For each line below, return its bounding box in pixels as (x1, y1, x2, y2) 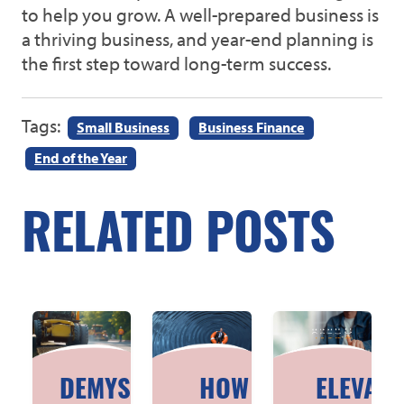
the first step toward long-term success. (22, 51, 331, 75)
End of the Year (34, 149, 128, 168)
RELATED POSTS (22, 213, 335, 264)
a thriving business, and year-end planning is (22, 27, 373, 50)
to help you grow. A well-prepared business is (22, 3, 379, 26)
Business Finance (198, 118, 305, 137)
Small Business (77, 118, 170, 137)
